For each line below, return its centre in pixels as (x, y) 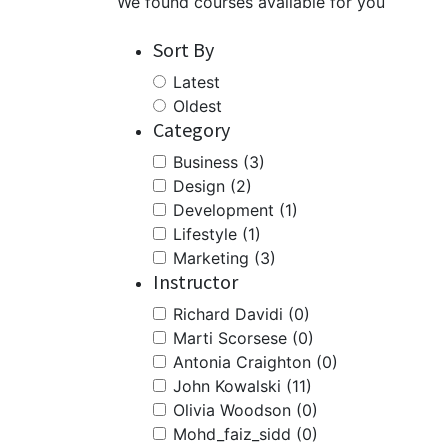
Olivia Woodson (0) (245, 410)
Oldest (197, 106)
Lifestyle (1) (217, 234)
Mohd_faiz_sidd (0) (245, 434)
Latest (196, 82)
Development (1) (235, 210)
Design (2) (212, 186)
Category (191, 129)
